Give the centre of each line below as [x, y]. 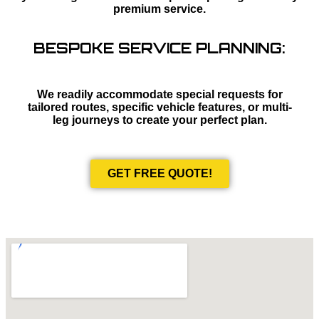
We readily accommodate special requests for [159, 95]
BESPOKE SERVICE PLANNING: [159, 48]
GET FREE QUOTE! [159, 174]
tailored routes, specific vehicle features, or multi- [159, 108]
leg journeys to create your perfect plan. [159, 120]
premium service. [159, 9]
